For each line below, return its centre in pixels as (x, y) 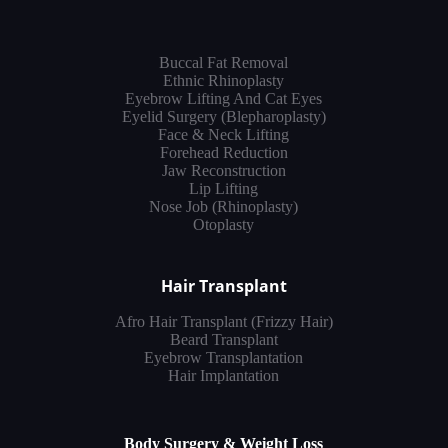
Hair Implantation (224, 375)
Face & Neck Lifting (224, 134)
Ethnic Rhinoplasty (224, 80)
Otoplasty (224, 224)
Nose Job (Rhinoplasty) (224, 206)
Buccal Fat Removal (224, 62)
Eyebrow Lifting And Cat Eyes (224, 98)
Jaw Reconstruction (223, 170)
